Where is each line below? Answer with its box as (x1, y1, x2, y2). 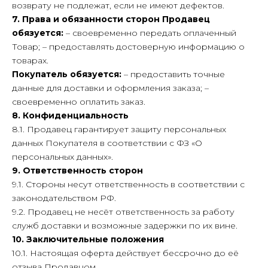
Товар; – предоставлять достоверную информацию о (12, 41, 245, 52)
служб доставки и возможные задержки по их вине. (12, 220, 237, 231)
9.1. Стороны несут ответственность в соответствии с (12, 179, 245, 190)
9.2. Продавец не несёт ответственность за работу (12, 206, 234, 217)
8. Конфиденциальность (12, 110, 129, 121)
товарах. (12, 55, 48, 66)
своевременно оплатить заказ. (12, 96, 145, 107)
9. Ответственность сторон (12, 165, 143, 176)
